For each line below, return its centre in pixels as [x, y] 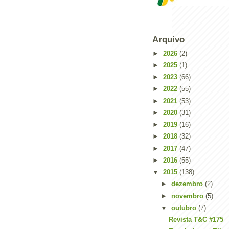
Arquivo [168, 40]
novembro [188, 196]
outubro [185, 208]
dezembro [188, 184]
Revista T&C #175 [196, 220]
